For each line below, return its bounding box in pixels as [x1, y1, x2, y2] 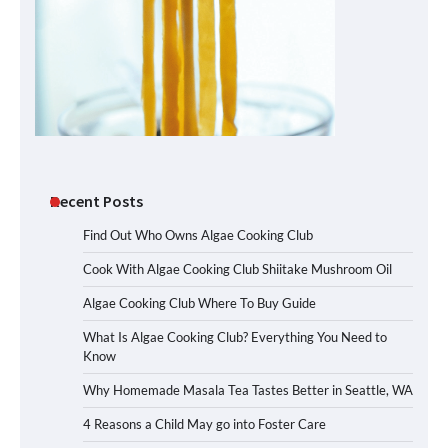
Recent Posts [50, 191, 143, 211]
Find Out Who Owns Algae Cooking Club [83, 227, 313, 243]
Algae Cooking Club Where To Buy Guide [83, 295, 316, 311]
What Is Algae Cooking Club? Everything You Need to [83, 329, 387, 345]
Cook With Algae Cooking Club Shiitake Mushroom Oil [83, 261, 392, 277]
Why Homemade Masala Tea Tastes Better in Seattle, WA [83, 382, 413, 398]
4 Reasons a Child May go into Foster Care [83, 416, 326, 432]
